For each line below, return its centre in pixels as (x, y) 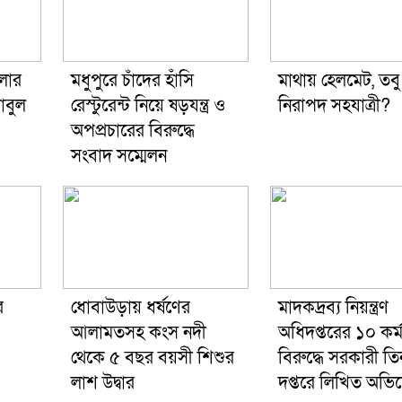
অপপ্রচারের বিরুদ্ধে (132, 131)
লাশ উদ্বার (102, 384)
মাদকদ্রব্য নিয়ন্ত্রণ (333, 308)
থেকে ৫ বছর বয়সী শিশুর (152, 358)
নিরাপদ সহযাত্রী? (334, 106)
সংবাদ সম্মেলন (118, 157)
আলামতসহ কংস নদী (138, 333)
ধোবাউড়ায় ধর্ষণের (130, 308)
